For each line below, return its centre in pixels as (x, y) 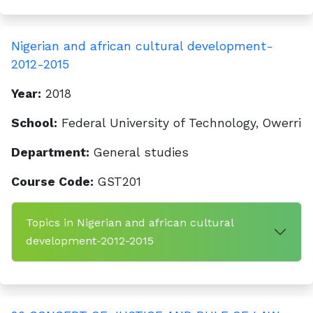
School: (34, 123)
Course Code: (52, 182)
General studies (139, 152)
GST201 (117, 182)
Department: (50, 152)
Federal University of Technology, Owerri (179, 123)
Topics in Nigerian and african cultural (130, 223)
